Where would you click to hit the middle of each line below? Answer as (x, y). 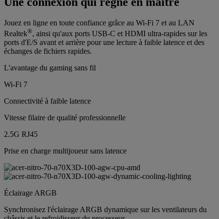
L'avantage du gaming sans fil (50, 67)
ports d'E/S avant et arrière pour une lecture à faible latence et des (104, 42)
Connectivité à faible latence (47, 101)
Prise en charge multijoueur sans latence (65, 151)
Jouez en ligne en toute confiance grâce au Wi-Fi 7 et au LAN (99, 22)
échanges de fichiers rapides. (48, 51)
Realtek (16, 33)
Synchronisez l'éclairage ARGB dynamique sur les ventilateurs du (105, 209)
